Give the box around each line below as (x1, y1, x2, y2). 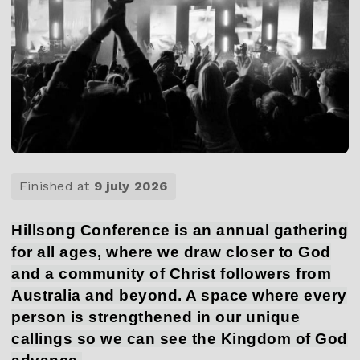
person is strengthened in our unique (11, 309, 300, 326)
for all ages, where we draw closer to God (11, 243, 331, 261)
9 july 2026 (93, 178, 168, 194)
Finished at (19, 178, 94, 194)
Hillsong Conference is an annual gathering (11, 222, 348, 239)
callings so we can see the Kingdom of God (11, 330, 348, 348)
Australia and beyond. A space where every (11, 287, 347, 305)
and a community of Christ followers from (11, 265, 331, 283)
